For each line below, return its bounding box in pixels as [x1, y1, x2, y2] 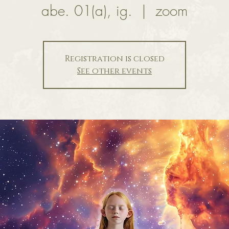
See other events [77, 65, 152, 77]
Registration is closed [64, 53, 165, 65]
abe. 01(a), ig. [41, 1, 132, 20]
